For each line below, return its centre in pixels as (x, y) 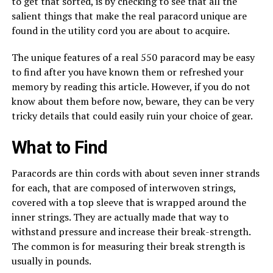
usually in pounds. (51, 261)
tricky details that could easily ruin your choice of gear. (132, 116)
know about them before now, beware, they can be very (133, 101)
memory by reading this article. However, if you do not (131, 87)
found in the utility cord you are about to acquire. (120, 31)
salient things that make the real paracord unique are (129, 16)
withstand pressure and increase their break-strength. (131, 232)
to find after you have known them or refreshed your (127, 72)
